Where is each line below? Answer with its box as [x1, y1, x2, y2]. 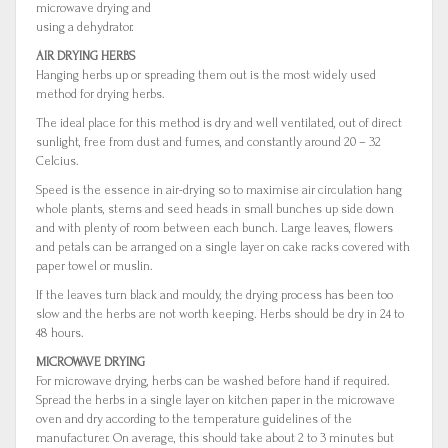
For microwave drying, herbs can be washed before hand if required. [36, 374, 390, 388]
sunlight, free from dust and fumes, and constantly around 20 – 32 [36, 135, 381, 149]
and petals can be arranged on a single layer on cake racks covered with [36, 240, 410, 254]
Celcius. [36, 154, 79, 168]
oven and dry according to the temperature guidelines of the [36, 412, 352, 426]
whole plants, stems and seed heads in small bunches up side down [36, 202, 394, 216]
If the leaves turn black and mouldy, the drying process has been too [36, 288, 393, 302]
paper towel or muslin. [36, 259, 153, 273]
